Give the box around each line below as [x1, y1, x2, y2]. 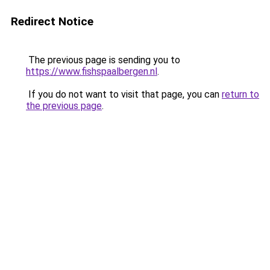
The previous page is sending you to [26, 54, 180, 66]
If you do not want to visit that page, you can [26, 89, 222, 100]
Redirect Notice [11, 14, 93, 28]
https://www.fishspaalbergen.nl [26, 66, 157, 77]
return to [222, 89, 259, 100]
